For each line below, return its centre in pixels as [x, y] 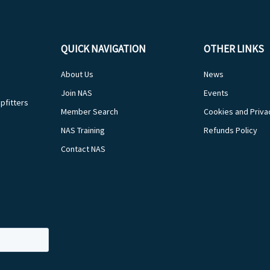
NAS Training [83, 130]
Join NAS [77, 93]
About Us [77, 74]
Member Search [90, 111]
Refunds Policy [231, 130]
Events [216, 93]
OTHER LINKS [234, 49]
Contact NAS [83, 149]
